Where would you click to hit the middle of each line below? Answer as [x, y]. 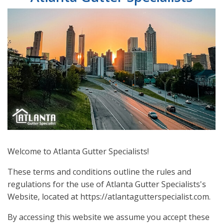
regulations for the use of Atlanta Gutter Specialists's [107, 184]
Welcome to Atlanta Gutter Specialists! [78, 152]
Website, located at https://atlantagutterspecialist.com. [109, 197]
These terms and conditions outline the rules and [99, 172]
